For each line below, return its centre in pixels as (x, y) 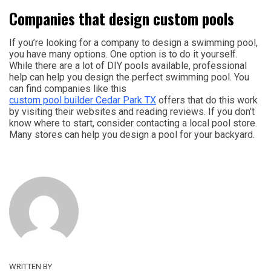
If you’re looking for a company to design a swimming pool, (133, 43)
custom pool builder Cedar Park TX (83, 100)
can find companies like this (68, 89)
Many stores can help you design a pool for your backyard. (132, 135)
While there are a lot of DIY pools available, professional (128, 66)
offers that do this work (207, 100)
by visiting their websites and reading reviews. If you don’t (132, 112)
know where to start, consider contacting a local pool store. (133, 123)
